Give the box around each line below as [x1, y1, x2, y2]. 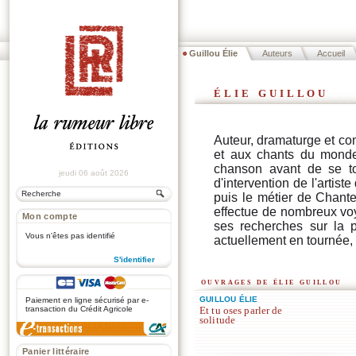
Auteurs [262, 48, 292, 58]
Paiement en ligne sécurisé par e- [25, 296, 149, 304]
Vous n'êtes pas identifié [25, 231, 115, 240]
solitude [199, 314, 236, 326]
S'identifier [114, 255, 155, 264]
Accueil [317, 48, 345, 58]
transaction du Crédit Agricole [25, 304, 133, 313]
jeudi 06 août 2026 [59, 168, 129, 177]
